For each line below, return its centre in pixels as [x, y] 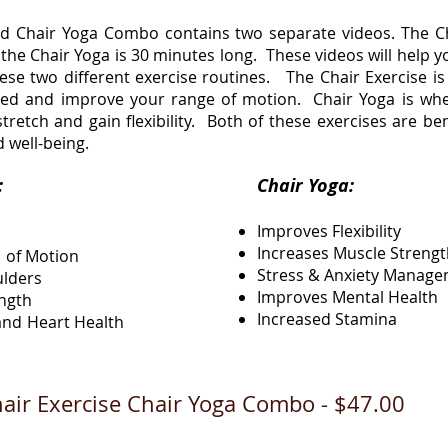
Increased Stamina [331, 319]
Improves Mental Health [347, 297]
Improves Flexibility [333, 231]
